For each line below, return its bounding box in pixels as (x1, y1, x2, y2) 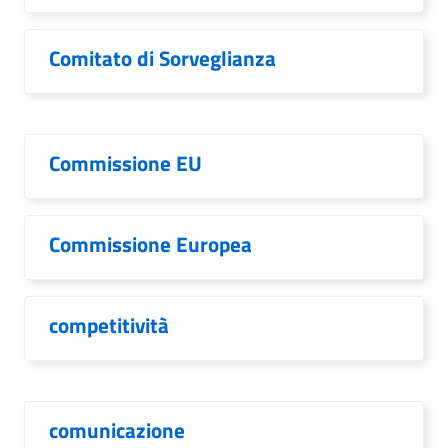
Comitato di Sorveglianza (49, 42, 276, 74)
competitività (49, 309, 169, 341)
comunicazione (49, 414, 185, 446)
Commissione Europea (49, 228, 252, 260)
